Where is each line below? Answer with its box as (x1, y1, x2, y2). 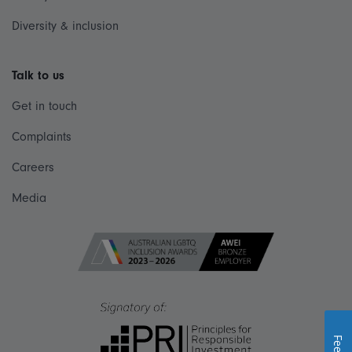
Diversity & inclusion (12, 19, 119, 34)
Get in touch (12, 99, 77, 114)
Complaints (12, 130, 71, 145)
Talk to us (12, 68, 64, 83)
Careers (12, 160, 54, 175)
